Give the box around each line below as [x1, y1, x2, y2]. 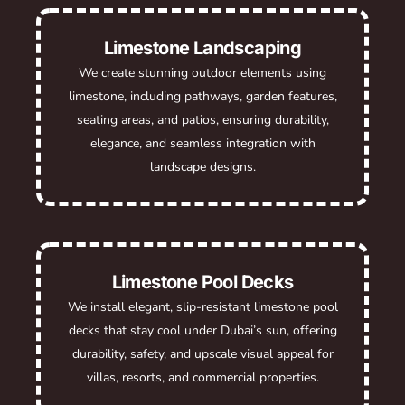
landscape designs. [149, 157, 256, 175]
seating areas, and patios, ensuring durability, [76, 110, 329, 128]
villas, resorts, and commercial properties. [86, 368, 319, 386]
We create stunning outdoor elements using [79, 63, 326, 81]
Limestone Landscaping [103, 36, 302, 59]
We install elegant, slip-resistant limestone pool [67, 297, 338, 316]
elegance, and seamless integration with [89, 134, 316, 152]
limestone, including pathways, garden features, [68, 87, 337, 105]
